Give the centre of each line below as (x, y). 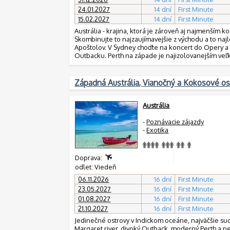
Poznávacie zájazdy (175, 121)
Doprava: (90, 157)
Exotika (158, 130)
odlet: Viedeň (97, 167)
